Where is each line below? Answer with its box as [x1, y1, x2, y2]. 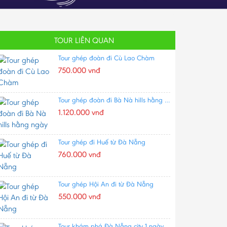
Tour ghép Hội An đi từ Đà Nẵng [58, 179, 154, 188]
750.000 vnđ [58, 65, 100, 75]
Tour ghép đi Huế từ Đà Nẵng [58, 137, 145, 146]
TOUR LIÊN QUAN [54, 35, 114, 45]
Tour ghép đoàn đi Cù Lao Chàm [58, 53, 155, 62]
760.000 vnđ [58, 149, 101, 159]
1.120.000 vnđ [58, 107, 104, 117]
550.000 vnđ [58, 191, 101, 201]
